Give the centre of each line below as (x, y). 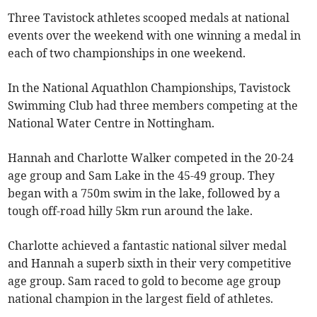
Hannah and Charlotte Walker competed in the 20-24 (151, 158)
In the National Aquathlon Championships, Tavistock (149, 88)
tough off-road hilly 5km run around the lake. (131, 211)
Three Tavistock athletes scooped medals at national (149, 18)
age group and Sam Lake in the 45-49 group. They (142, 176)
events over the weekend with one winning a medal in (155, 36)
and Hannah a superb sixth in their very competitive (150, 264)
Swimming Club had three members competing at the (153, 106)
